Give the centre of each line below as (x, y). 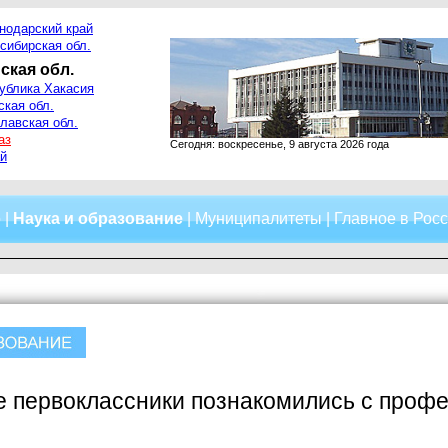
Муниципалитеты (258, 218)
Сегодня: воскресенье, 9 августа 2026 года (279, 144)
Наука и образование (98, 218)
